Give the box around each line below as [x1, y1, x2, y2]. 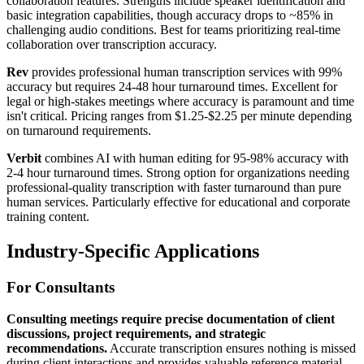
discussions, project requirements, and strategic [6, 326, 266, 340]
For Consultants [6, 278, 115, 296]
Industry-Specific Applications [6, 240, 259, 262]
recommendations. [6, 340, 107, 355]
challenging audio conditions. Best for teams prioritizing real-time [6, 23, 340, 37]
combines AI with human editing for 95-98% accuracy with [41, 151, 349, 166]
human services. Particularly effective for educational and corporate [6, 195, 350, 210]
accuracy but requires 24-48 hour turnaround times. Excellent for [6, 80, 337, 94]
